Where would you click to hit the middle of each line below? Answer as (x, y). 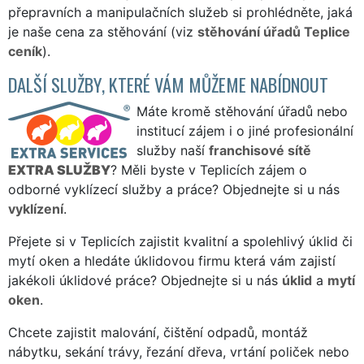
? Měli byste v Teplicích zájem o (209, 169)
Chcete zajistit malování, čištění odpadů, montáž (158, 332)
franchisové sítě (260, 150)
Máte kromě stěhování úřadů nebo (242, 111)
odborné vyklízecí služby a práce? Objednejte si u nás (174, 189)
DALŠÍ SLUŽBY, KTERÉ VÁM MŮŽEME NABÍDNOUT (168, 84)
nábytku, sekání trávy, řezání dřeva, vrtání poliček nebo (179, 351)
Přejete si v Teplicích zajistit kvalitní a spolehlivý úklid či (180, 241)
